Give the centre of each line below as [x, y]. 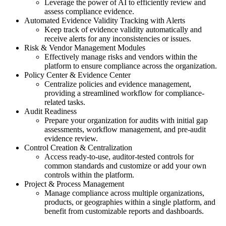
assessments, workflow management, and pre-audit [125, 129]
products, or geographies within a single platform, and [130, 202]
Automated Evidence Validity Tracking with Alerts [105, 20]
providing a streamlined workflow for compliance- [124, 93]
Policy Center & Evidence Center [77, 75]
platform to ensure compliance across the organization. [131, 66]
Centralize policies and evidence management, [118, 84]
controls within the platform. [89, 175]
